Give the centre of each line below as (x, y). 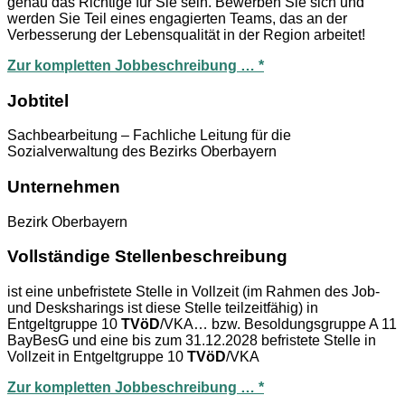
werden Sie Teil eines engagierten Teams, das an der (177, 18)
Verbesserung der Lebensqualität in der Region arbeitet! (186, 34)
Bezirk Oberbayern (67, 221)
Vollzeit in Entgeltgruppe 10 (97, 357)
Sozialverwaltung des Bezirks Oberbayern (142, 152)
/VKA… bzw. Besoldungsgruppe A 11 (278, 325)
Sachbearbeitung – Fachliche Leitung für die (149, 136)
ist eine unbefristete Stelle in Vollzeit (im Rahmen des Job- (193, 292)
